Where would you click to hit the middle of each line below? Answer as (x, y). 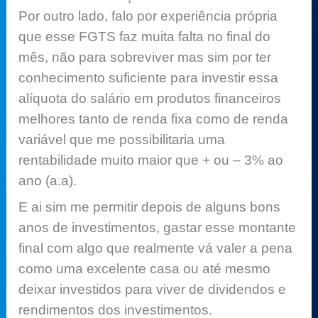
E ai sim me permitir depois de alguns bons (150, 207)
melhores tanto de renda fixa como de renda (154, 119)
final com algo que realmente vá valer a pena (156, 248)
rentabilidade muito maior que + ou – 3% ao (151, 160)
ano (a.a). (48, 180)
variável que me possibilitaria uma (122, 139)
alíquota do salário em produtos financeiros (150, 98)
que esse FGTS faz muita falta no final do (145, 36)
